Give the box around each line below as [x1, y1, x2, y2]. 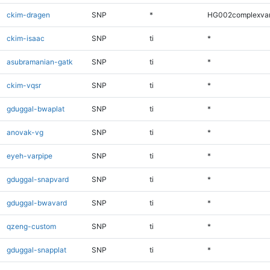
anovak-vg [6, 127, 43, 137]
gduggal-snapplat [6, 245, 66, 254]
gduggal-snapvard [6, 174, 69, 184]
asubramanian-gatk [6, 57, 73, 66]
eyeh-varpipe [6, 151, 52, 160]
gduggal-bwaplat [6, 104, 64, 113]
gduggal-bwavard [6, 198, 67, 207]
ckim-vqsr [6, 80, 41, 90]
